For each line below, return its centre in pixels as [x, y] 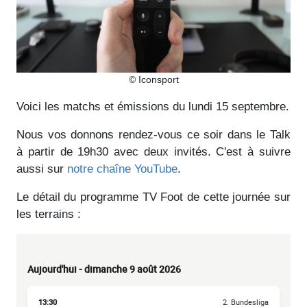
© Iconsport [153, 79]
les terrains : [49, 214]
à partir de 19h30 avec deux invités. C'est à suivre [153, 151]
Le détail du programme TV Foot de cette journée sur [153, 197]
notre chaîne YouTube [122, 169]
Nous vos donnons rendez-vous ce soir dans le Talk [153, 134]
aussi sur [42, 169]
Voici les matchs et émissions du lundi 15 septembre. [153, 106]
